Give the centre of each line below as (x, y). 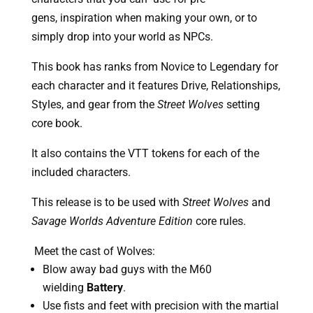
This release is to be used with (107, 202)
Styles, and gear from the (94, 104)
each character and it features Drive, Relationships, (155, 85)
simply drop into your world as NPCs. (123, 36)
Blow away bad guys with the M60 (127, 269)
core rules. (219, 221)
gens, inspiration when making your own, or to (144, 17)
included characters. (81, 172)
